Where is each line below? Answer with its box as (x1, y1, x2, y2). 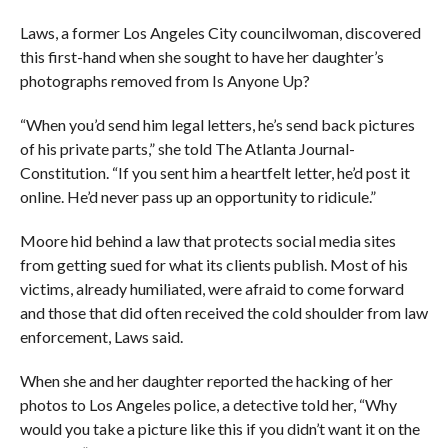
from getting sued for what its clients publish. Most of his (19, 255, 408, 275)
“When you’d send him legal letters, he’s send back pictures (19, 115, 415, 135)
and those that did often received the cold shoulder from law (19, 303, 428, 323)
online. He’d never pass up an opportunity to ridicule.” (19, 187, 376, 207)
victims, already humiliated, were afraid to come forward (19, 279, 404, 299)
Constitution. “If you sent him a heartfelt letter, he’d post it (19, 163, 410, 183)
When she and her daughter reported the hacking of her (19, 371, 393, 391)
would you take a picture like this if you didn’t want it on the (19, 419, 420, 439)
